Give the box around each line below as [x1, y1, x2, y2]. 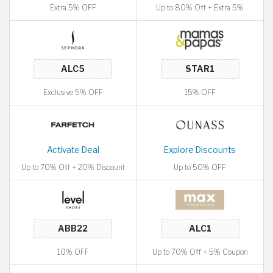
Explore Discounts [164, 145, 236, 155]
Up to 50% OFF [174, 163, 227, 172]
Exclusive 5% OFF [43, 88, 103, 97]
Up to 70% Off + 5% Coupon [152, 247, 248, 257]
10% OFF [57, 247, 89, 257]
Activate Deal [46, 145, 99, 155]
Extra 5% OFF [49, 3, 96, 12]
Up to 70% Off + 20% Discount [21, 163, 125, 172]
